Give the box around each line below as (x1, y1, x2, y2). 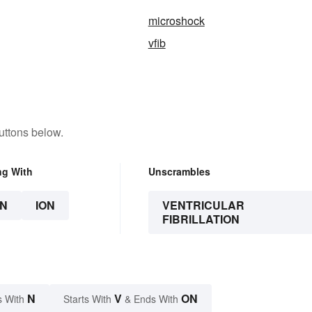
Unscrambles (148, 164, 210, 179)
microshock (148, 13, 205, 29)
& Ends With (122, 292, 181, 306)
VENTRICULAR (162, 197, 244, 214)
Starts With (63, 292, 114, 306)
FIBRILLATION (162, 211, 240, 228)
